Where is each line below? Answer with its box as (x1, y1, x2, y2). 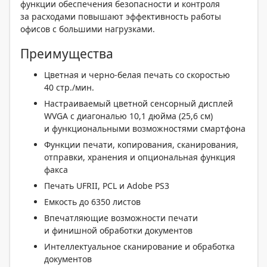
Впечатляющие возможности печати (44, 212, 198, 223)
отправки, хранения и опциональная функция (44, 151, 235, 163)
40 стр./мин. (44, 82, 94, 93)
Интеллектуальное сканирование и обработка (44, 241, 235, 252)
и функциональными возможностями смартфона (44, 123, 246, 134)
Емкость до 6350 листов (44, 196, 141, 207)
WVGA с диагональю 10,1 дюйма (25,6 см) (44, 110, 213, 122)
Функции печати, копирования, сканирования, (44, 139, 238, 150)
